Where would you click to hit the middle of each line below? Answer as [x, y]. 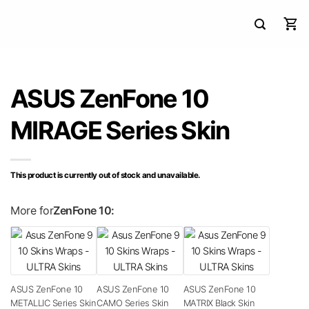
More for [32, 210]
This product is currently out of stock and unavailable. [105, 176]
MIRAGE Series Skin [120, 130]
